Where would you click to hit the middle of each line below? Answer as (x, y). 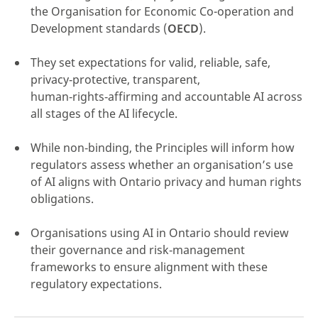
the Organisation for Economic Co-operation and (162, 11)
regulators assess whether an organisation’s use (162, 165)
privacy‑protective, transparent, (115, 79)
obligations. (62, 199)
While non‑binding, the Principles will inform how (163, 148)
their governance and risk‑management (138, 250)
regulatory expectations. (96, 284)
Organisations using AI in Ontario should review (160, 233)
